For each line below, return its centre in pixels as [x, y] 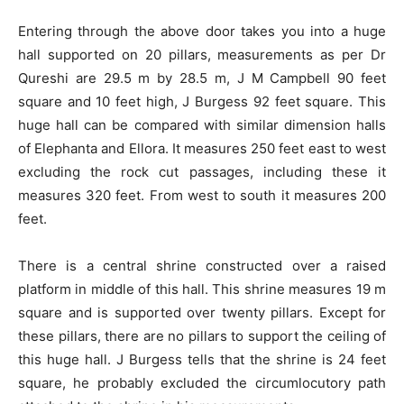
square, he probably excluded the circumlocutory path [202, 383]
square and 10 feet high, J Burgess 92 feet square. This [202, 102]
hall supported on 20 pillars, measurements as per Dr [202, 55]
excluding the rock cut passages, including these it [202, 172]
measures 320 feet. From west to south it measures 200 [202, 196]
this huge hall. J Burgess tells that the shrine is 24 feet [202, 360]
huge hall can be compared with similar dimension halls [202, 125]
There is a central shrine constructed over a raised [202, 266]
